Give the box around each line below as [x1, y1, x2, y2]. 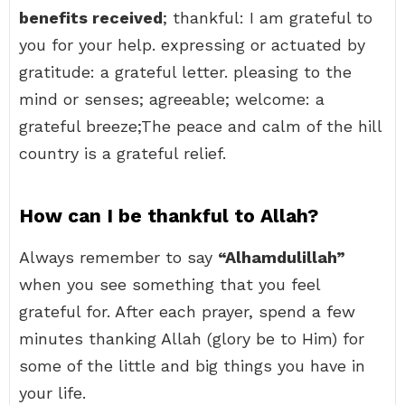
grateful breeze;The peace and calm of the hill [19, 117, 381, 136]
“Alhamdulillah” [218, 248, 345, 267]
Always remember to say [19, 248, 218, 267]
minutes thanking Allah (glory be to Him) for [19, 329, 364, 348]
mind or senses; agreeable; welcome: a [19, 89, 325, 108]
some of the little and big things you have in [19, 356, 365, 375]
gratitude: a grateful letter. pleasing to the [19, 62, 352, 81]
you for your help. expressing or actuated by [19, 35, 365, 54]
